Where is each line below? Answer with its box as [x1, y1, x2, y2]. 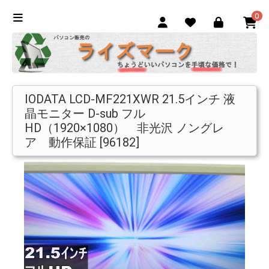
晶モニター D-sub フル [25, 106, 145, 121]
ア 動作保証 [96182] [25, 135, 139, 150]
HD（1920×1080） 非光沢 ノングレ [25, 121, 224, 135]
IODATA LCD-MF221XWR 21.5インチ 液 [25, 92, 235, 106]
